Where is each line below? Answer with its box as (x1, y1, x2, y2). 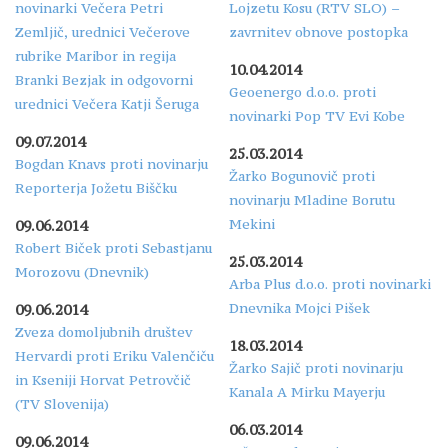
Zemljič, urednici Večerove (15, 22, 190, 41)
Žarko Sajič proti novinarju (229, 358, 403, 377)
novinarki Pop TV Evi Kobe (229, 106, 405, 125)
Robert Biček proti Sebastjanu (15, 238, 212, 257)
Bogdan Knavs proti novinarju (15, 154, 208, 173)
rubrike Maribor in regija (15, 46, 176, 65)
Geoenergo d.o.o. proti (229, 82, 376, 101)
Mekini (229, 214, 275, 233)
